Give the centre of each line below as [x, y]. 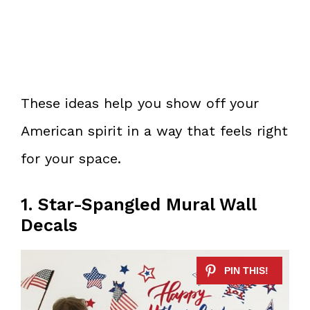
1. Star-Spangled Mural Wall [138, 205]
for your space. [71, 159]
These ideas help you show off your [140, 103]
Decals [49, 226]
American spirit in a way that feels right [154, 131]
